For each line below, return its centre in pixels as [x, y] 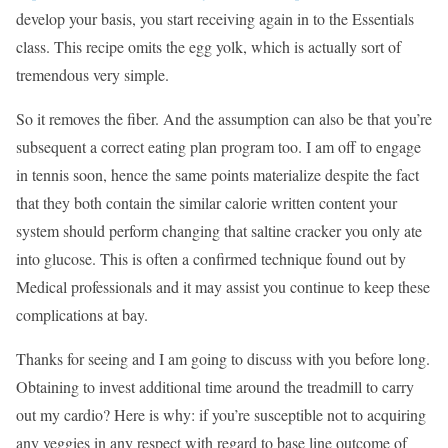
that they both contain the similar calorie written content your [206, 202]
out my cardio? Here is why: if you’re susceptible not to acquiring [221, 414]
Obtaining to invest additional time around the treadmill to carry [215, 386]
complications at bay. [82, 314]
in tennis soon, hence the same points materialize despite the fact [217, 174]
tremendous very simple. [92, 74]
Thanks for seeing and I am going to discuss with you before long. [223, 358]
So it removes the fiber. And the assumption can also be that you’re [224, 118]
